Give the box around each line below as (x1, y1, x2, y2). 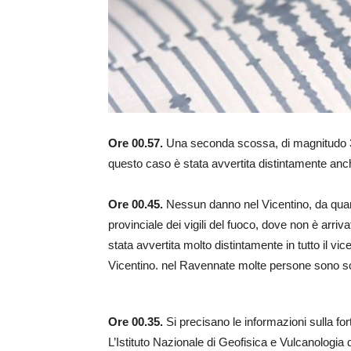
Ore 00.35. (108, 315, 163, 329)
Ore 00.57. (108, 136, 166, 150)
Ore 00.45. (108, 197, 166, 212)
